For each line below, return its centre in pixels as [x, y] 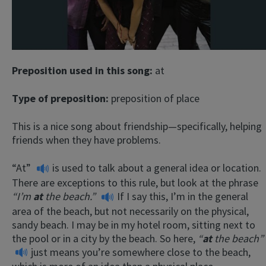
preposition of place [155, 99]
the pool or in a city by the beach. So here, [105, 238]
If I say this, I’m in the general [183, 197]
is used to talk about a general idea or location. [156, 168]
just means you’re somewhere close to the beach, [140, 252]
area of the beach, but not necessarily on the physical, [130, 211]
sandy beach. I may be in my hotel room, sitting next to [134, 224]
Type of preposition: [61, 99]
